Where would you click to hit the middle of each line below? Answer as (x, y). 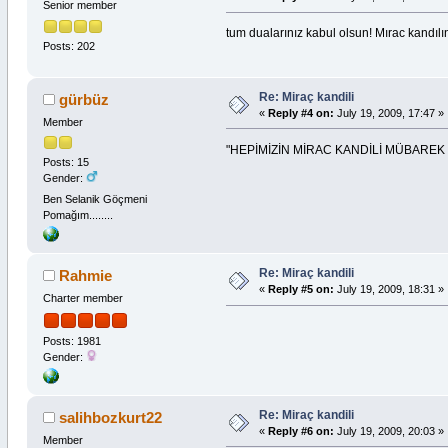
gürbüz (84, 99)
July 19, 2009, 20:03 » (388, 430)
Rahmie (86, 276)
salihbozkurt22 (111, 417)
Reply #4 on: (300, 112)
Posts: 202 (68, 45)
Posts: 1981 (71, 340)
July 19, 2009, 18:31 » (388, 289)
